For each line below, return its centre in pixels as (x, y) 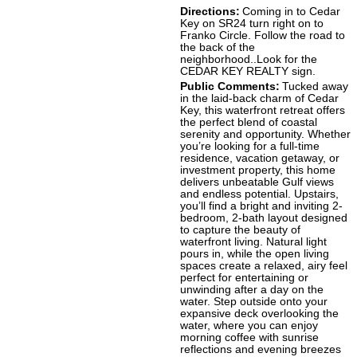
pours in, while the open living (255, 254)
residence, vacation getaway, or (260, 159)
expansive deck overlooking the (259, 314)
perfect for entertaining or (244, 278)
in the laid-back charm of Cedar (259, 99)
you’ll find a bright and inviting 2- (261, 206)
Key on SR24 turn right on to (252, 24)
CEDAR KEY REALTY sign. (248, 72)
